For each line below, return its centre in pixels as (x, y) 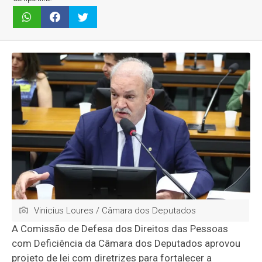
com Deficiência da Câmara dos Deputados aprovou (126, 243)
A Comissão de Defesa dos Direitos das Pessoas (120, 228)
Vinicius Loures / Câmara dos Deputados (115, 210)
